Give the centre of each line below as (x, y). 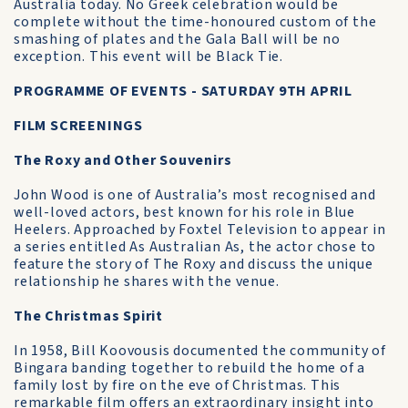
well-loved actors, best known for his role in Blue (184, 212)
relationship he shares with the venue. (147, 281)
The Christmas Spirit (88, 316)
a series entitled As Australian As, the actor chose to (195, 247)
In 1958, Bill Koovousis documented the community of (200, 351)
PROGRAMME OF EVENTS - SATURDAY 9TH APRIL (183, 91)
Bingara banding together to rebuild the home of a (190, 368)
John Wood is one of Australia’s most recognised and (195, 195)
